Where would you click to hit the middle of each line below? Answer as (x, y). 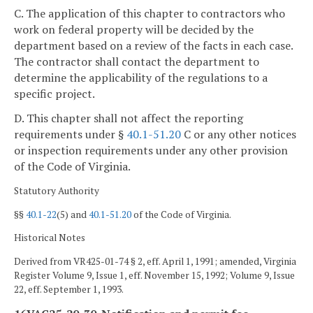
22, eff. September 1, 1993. (69, 289)
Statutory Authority (57, 191)
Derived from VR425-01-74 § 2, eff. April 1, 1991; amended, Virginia (155, 261)
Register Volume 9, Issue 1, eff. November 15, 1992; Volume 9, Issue (154, 275)
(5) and (73, 214)
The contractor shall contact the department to (137, 61)
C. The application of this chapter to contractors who (150, 13)
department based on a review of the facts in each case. (153, 45)
